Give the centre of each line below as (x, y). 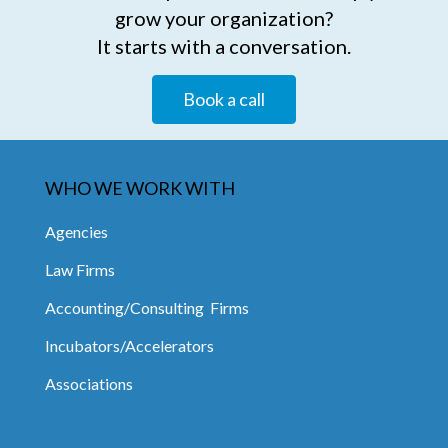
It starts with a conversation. (224, 45)
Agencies (76, 231)
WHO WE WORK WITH (140, 187)
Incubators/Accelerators (129, 345)
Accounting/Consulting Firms (147, 307)
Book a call (224, 98)
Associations (89, 383)
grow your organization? (224, 17)
